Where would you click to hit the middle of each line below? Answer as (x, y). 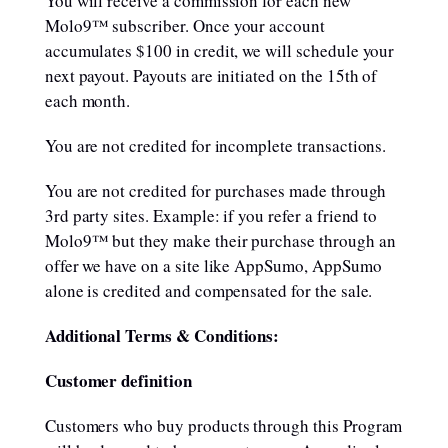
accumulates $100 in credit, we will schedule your (219, 50)
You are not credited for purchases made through (215, 190)
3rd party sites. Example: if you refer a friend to (211, 215)
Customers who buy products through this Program (223, 425)
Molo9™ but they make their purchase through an (220, 240)
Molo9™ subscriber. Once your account (184, 25)
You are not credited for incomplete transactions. (215, 145)
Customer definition (118, 380)
